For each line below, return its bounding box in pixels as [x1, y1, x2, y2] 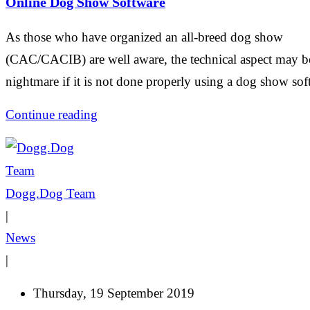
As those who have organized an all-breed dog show [6, 29, 283, 44]
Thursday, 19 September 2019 [33, 285, 194, 300]
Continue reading [6, 107, 98, 122]
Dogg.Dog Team [6, 185, 95, 201]
